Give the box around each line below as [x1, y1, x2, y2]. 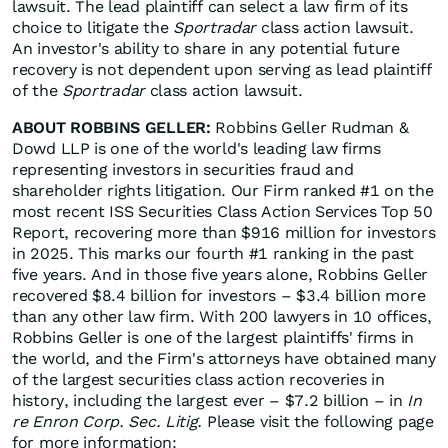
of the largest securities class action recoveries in [12, 370, 385, 390]
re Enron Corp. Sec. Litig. [12, 412, 203, 432]
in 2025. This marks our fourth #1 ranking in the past [12, 244, 415, 264]
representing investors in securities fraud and [12, 160, 354, 180]
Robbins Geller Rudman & [210, 118, 409, 138]
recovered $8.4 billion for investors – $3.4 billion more [12, 286, 426, 306]
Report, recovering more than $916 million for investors [12, 223, 436, 243]
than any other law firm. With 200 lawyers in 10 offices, [12, 307, 432, 327]
